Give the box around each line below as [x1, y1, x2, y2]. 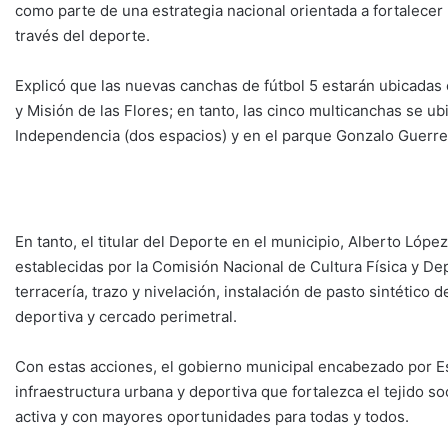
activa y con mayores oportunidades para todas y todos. [15, 406, 409, 426]
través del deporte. [15, 25, 150, 45]
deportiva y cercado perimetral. [15, 306, 237, 326]
